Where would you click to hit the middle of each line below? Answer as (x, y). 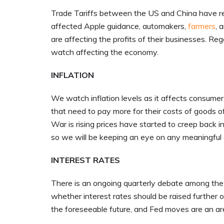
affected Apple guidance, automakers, (119, 26)
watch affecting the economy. (105, 52)
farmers (202, 26)
